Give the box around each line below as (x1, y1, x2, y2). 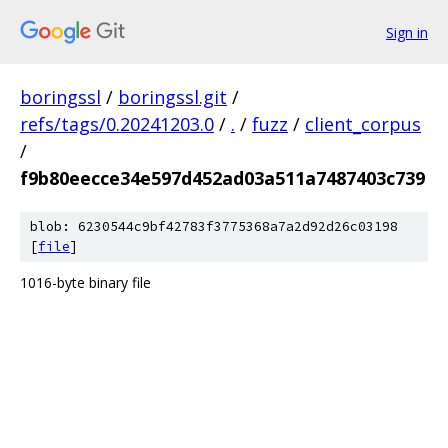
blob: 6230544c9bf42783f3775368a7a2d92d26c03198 (30, 218, 398, 235)
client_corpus (305, 112, 421, 136)
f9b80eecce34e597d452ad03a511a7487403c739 (20, 166, 425, 190)
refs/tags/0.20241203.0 (20, 112, 214, 136)
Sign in (386, 22, 428, 42)
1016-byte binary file (20, 273, 151, 292)
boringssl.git (118, 85, 227, 109)
